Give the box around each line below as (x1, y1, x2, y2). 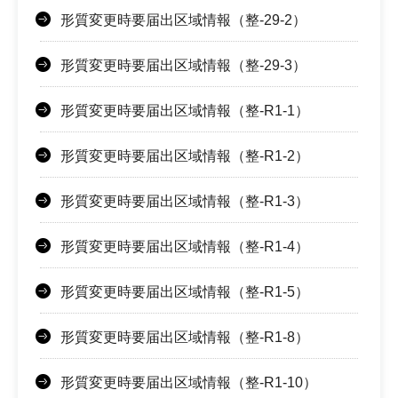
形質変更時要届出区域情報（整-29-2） (60, 12, 306, 28)
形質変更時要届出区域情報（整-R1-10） (60, 375, 317, 391)
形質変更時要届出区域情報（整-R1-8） (60, 330, 309, 346)
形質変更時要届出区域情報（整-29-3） (60, 58, 306, 74)
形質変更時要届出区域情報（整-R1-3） (60, 194, 309, 210)
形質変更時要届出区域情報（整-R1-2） (60, 148, 309, 164)
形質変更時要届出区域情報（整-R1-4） (60, 239, 309, 255)
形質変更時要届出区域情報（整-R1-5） (60, 284, 309, 300)
